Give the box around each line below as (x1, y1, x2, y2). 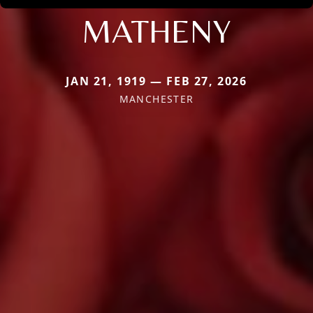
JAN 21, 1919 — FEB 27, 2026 (66, 73, 247, 89)
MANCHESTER (119, 92, 194, 105)
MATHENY (82, 10, 231, 50)
